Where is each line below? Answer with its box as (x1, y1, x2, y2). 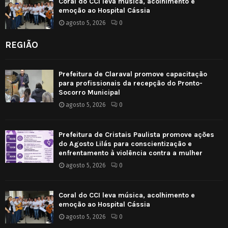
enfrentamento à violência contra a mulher (59, 149, 203, 158)
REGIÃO (5, 39, 38, 51)
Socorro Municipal (59, 88, 120, 97)
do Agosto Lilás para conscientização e (59, 139, 192, 149)
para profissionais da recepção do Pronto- (59, 79, 203, 88)
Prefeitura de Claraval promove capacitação (59, 70, 207, 79)
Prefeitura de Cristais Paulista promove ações (59, 130, 214, 139)
